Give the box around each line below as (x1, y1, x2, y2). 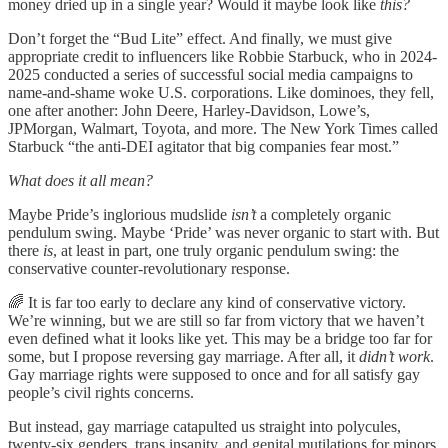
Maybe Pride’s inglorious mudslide (8, 206, 231, 224)
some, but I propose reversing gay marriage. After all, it (8, 348, 359, 366)
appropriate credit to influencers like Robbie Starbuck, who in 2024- (8, 48, 437, 66)
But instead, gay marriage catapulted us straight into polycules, (8, 418, 401, 436)
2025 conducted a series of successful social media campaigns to (8, 66, 413, 84)
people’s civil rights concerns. (8, 384, 194, 402)
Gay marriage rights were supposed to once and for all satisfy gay (8, 366, 420, 384)
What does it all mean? (8, 172, 153, 190)
